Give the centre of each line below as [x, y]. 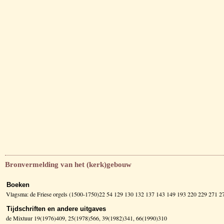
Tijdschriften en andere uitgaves [56, 208]
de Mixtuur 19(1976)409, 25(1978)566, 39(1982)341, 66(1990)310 [86, 218]
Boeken [18, 184]
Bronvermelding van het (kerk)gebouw [68, 164]
